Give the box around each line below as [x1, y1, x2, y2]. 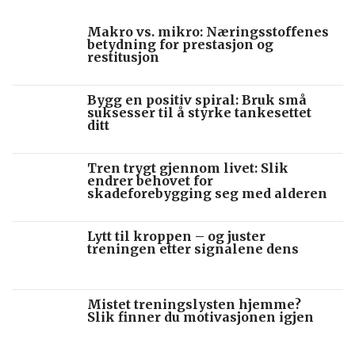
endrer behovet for [87, 172, 213, 189]
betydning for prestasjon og [87, 36, 273, 52]
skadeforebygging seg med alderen [87, 185, 327, 201]
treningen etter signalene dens [87, 240, 299, 257]
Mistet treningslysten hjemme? [87, 296, 301, 312]
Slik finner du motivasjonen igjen [87, 308, 314, 325]
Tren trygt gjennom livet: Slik [87, 159, 288, 176]
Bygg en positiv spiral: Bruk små [87, 91, 307, 108]
